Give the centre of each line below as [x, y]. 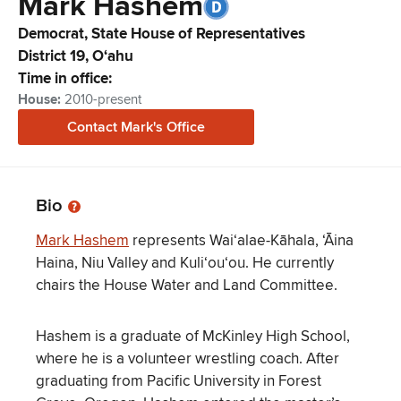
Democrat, [55, 34]
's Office [179, 127]
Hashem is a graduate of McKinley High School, [193, 337]
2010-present [103, 99]
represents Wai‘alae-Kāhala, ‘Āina [241, 241]
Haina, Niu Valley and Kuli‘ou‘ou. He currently [185, 263]
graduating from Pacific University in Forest [179, 381]
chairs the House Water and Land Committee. [187, 286]
